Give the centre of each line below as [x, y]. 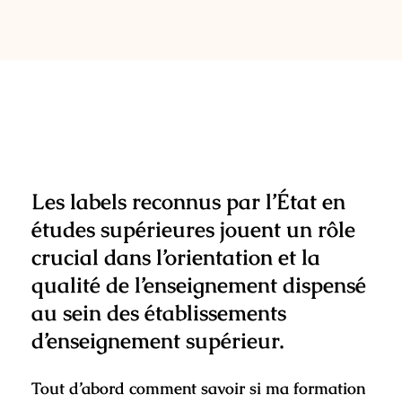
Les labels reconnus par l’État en [188, 201]
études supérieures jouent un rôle [193, 229]
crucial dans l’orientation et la [175, 257]
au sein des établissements [158, 312]
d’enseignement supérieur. [157, 340]
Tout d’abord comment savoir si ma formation [198, 389]
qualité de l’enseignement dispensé [198, 284]
